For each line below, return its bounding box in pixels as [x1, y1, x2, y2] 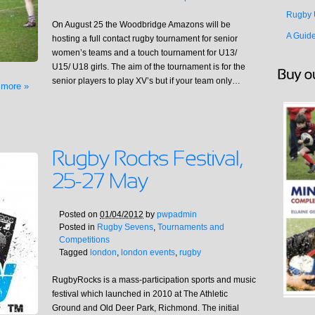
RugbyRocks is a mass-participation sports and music [52, 275, 256, 285]
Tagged [59, 247, 90, 258]
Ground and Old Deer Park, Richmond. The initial [52, 303, 239, 314]
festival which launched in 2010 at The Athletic [52, 289, 228, 300]
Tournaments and [157, 222, 224, 233]
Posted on [59, 210, 100, 220]
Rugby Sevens [97, 222, 153, 233]
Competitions [59, 235, 110, 245]
